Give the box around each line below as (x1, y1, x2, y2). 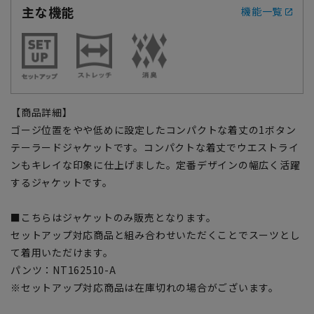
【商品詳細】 (11, 104, 73, 119)
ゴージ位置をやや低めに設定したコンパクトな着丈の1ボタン (11, 122, 296, 137)
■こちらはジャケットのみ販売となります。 (11, 210, 217, 224)
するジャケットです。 (11, 175, 113, 189)
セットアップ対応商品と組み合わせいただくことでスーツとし (11, 227, 301, 242)
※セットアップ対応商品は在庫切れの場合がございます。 (11, 280, 280, 294)
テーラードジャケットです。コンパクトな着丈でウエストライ (11, 139, 299, 154)
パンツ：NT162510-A (11, 262, 116, 277)
